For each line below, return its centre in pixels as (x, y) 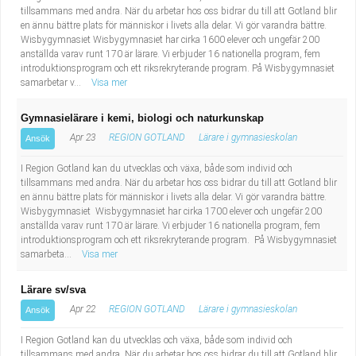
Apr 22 (81, 309)
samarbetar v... (52, 83)
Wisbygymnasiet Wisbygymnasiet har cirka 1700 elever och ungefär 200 (171, 211)
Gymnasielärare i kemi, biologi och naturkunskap (142, 118)
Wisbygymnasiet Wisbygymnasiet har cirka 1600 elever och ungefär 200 (170, 40)
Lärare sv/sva (53, 290)
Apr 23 (81, 137)
